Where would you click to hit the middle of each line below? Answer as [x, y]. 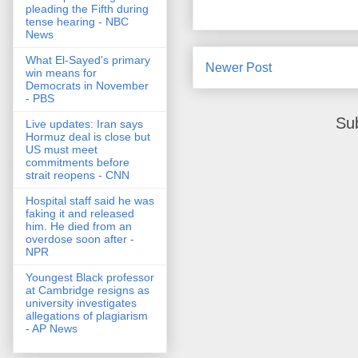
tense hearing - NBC [77, 22]
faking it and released [80, 214]
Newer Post [239, 68]
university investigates [81, 303]
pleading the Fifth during [87, 9]
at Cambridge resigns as [88, 290]
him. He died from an [79, 227]
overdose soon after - [80, 239]
